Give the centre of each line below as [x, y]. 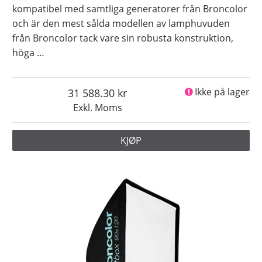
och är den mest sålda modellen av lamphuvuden [121, 24]
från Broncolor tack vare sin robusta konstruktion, [123, 38]
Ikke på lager [222, 92]
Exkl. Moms [97, 108]
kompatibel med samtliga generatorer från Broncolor [130, 9]
